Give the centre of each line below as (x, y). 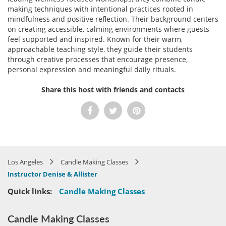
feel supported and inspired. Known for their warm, (95, 39)
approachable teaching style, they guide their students (100, 49)
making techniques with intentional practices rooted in (100, 9)
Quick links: (30, 191)
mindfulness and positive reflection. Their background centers (113, 19)
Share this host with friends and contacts (113, 90)
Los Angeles (25, 162)
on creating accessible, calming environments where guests (108, 29)
